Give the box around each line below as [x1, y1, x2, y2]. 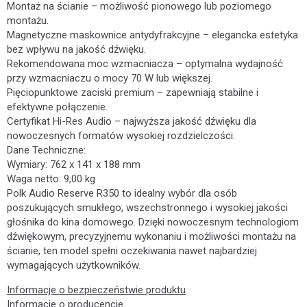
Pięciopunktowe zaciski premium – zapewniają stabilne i [7, 86, 258, 99]
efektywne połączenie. [7, 101, 108, 113]
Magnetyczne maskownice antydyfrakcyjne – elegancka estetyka [7, 29, 298, 41]
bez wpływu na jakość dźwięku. [7, 43, 146, 56]
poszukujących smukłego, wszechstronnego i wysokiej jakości [7, 201, 288, 214]
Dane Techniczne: [7, 144, 86, 156]
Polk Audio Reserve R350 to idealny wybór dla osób [7, 187, 237, 199]
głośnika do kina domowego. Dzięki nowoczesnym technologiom [7, 216, 299, 228]
